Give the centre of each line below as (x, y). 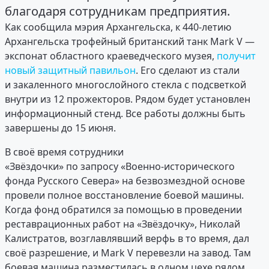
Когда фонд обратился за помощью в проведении (123, 210)
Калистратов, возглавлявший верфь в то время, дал (127, 239)
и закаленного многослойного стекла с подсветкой (125, 85)
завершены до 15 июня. (60, 128)
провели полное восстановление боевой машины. (124, 195)
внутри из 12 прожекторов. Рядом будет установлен (128, 99)
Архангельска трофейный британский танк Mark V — (130, 42)
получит (236, 56)
